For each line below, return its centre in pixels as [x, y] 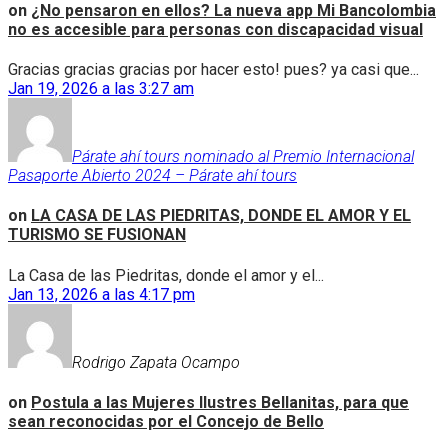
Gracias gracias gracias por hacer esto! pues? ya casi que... [213, 70]
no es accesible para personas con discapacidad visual [215, 29]
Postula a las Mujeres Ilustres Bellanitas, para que [220, 402]
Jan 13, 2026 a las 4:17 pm [101, 294]
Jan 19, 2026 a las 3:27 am [101, 89]
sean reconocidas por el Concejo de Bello [166, 421]
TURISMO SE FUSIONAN [97, 235]
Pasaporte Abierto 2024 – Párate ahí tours [152, 176]
